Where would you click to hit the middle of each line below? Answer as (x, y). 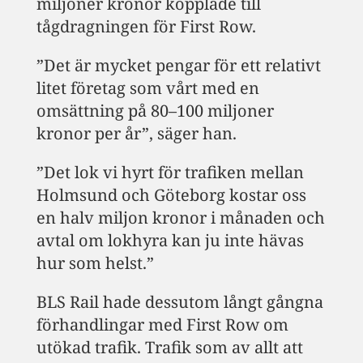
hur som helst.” (95, 263)
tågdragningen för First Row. (146, 26)
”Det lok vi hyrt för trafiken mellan (170, 172)
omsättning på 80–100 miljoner (155, 110)
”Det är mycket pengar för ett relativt (178, 65)
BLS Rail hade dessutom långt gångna (179, 301)
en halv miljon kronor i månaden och (180, 217)
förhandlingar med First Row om (162, 324)
